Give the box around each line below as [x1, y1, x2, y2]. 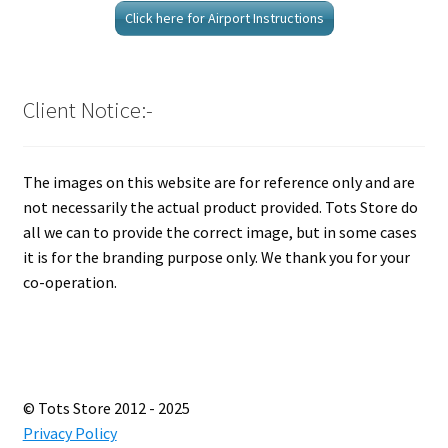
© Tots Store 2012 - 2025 [22, 397, 190, 418]
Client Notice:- [22, 96, 153, 125]
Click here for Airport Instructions [124, 9, 324, 28]
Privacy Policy [22, 422, 117, 443]
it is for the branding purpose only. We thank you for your [22, 246, 410, 267]
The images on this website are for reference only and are [22, 171, 415, 192]
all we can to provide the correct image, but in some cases [22, 221, 417, 242]
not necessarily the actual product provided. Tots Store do [22, 196, 418, 217]
